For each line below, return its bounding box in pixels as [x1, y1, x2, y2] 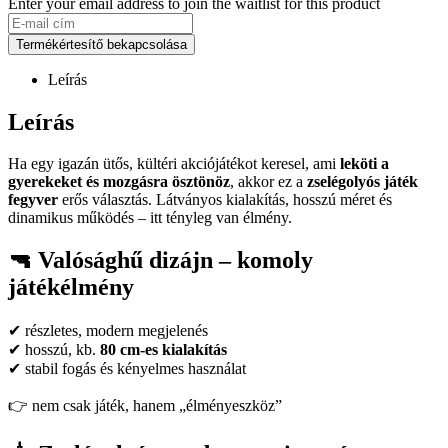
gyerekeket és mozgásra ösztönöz [8, 173, 230, 191]
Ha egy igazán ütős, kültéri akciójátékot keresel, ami [8, 155, 340, 173]
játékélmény [8, 274, 134, 301]
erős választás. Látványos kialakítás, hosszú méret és [58, 191, 392, 209]
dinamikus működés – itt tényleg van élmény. [8, 209, 292, 227]
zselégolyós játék [307, 173, 418, 191]
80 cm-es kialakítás [100, 341, 227, 359]
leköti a [340, 155, 389, 173]
